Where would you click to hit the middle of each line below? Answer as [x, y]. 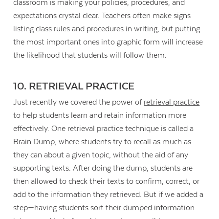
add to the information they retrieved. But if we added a [109, 195]
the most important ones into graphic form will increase [108, 42]
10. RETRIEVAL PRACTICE [74, 86]
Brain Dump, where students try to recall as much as [102, 142]
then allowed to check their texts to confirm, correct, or [107, 182]
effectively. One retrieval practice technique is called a [104, 129]
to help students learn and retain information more [100, 116]
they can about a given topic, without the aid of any [101, 155]
